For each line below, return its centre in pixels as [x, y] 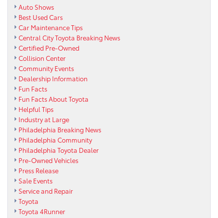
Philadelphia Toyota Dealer [59, 150]
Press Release [38, 171]
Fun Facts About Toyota [54, 99]
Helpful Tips [36, 109]
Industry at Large [44, 119]
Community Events [46, 68]
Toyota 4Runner [42, 211]
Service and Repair [46, 191]
